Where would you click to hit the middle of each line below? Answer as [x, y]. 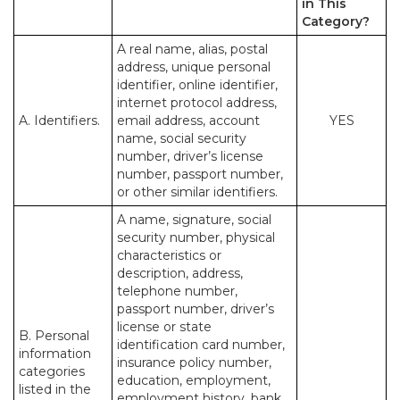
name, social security [182, 138]
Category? [336, 21]
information [55, 354]
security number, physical [196, 237]
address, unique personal [194, 67]
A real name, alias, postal [192, 49]
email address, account [188, 121]
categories [52, 371]
